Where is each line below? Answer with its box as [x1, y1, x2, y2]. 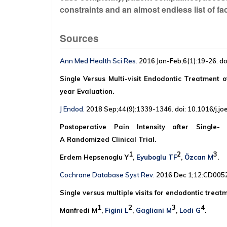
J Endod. [60, 105, 85, 113]
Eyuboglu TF [136, 153, 177, 162]
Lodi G [179, 206, 201, 215]
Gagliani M [136, 206, 172, 215]
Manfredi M [60, 206, 97, 215]
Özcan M [184, 153, 213, 162]
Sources [60, 31, 99, 46]
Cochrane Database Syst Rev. [60, 171, 155, 179]
